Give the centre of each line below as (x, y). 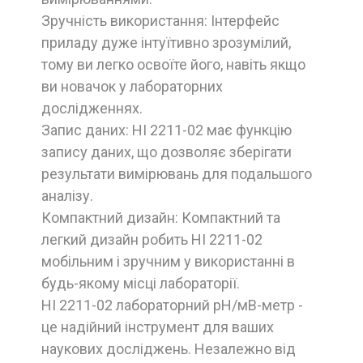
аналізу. (67, 195)
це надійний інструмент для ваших (158, 327)
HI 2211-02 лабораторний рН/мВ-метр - (172, 305)
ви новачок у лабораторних (132, 86)
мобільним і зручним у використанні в (168, 261)
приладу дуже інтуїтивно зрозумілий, (166, 42)
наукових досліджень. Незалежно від (169, 348)
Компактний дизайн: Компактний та (161, 217)
